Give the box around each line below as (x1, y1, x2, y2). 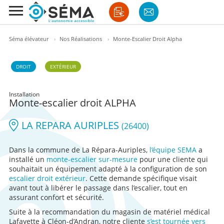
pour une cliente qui (137, 154, 208, 164)
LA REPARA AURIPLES (18, 118, 121, 132)
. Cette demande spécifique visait (85, 173, 197, 183)
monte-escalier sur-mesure (46, 154, 137, 164)
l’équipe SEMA (149, 145, 196, 154)
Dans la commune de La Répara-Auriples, (8, 145, 149, 154)
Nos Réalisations (59, 35, 102, 42)
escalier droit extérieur (8, 173, 85, 183)
